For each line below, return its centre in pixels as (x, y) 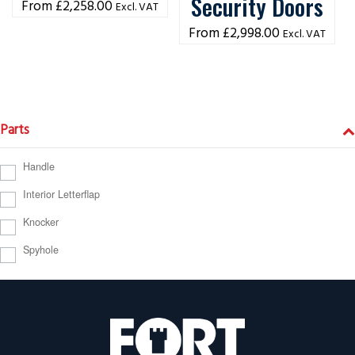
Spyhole (40, 249)
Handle (38, 167)
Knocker (40, 222)
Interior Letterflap (61, 195)
